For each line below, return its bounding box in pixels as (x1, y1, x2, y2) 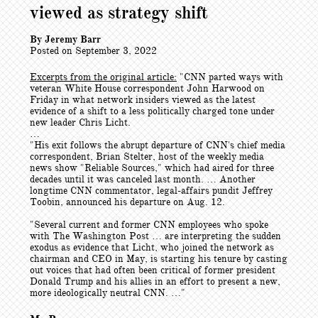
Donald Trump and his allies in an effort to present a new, (30, 275, 280, 287)
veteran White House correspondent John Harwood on (30, 82, 265, 94)
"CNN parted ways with (177, 71, 283, 83)
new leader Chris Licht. (30, 116, 131, 128)
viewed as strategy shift (30, 2, 208, 23)
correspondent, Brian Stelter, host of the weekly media (30, 150, 264, 163)
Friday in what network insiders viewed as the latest (30, 94, 256, 106)
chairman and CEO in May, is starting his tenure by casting (30, 253, 287, 265)
